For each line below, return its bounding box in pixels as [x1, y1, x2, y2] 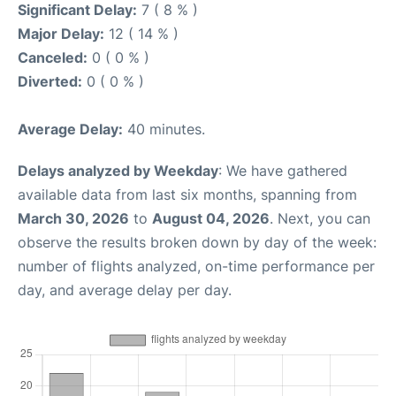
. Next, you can [270, 209, 370, 228]
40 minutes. [123, 120, 205, 139]
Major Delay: [18, 25, 104, 43]
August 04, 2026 [152, 209, 270, 228]
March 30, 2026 [18, 209, 129, 228]
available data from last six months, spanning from [18, 186, 357, 204]
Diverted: [18, 72, 82, 91]
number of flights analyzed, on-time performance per [18, 257, 375, 276]
